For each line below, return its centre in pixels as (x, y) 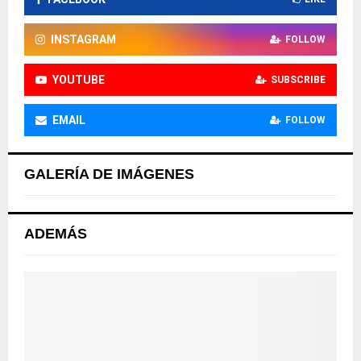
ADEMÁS (56, 234)
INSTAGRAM (83, 40)
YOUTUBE (79, 80)
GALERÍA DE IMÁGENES (109, 174)
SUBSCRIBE (298, 80)
